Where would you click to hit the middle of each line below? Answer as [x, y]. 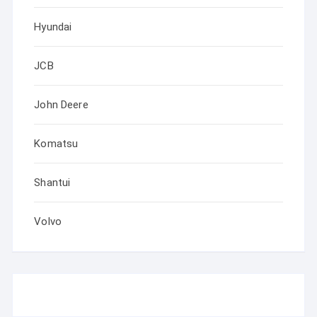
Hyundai [53, 27]
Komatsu [56, 144]
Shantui [52, 183]
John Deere [61, 105]
